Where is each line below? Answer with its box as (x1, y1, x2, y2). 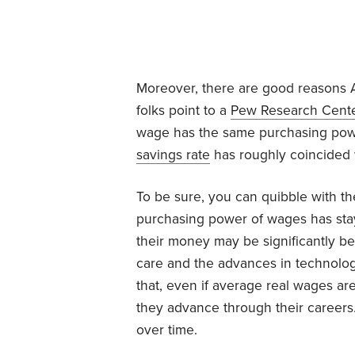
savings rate (136, 146, 210, 163)
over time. (136, 321, 197, 338)
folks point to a (136, 101, 231, 119)
